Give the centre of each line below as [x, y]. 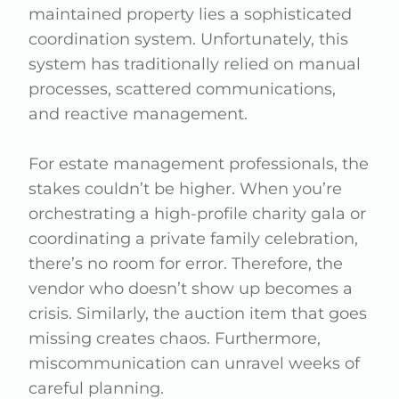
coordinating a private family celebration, [194, 239]
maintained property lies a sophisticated [191, 14]
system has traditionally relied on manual [195, 64]
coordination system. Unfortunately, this [189, 39]
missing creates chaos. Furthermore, [175, 338]
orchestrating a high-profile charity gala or [198, 214]
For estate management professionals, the [199, 164]
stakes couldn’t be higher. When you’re [186, 189]
